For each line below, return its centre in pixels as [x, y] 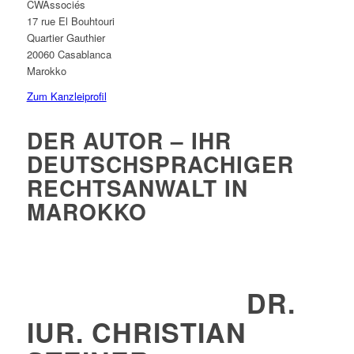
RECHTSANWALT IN [137, 188]
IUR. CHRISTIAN [136, 332]
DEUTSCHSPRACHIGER [160, 164]
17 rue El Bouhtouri [70, 21]
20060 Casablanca [69, 55]
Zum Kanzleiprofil [66, 96]
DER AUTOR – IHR [129, 141]
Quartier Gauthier [66, 38]
